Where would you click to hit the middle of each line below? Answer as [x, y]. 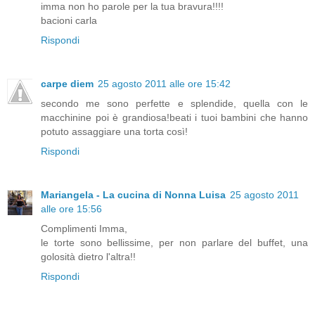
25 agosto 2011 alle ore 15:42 [164, 84]
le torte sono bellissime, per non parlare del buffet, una [174, 243]
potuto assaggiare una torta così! [114, 132]
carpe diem [67, 84]
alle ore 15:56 [71, 209]
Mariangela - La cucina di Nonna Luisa [133, 195]
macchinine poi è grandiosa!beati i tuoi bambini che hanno [174, 118]
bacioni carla [69, 21]
